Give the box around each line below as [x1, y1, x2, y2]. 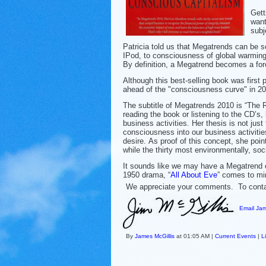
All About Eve [170, 170, 217, 179]
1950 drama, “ [123, 170, 170, 179]
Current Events [215, 232, 256, 239]
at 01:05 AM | [175, 232, 215, 239]
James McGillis [135, 232, 175, 239]
